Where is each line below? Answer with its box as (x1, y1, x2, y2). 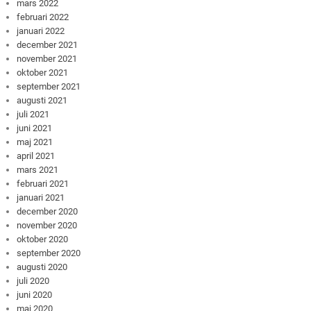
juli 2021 (17, 108, 50, 119)
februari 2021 (17, 178, 69, 189)
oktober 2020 (17, 233, 69, 244)
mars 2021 (17, 164, 59, 175)
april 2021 (17, 150, 56, 161)
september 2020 (17, 247, 81, 258)
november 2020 (17, 219, 78, 230)
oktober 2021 (17, 67, 69, 78)
